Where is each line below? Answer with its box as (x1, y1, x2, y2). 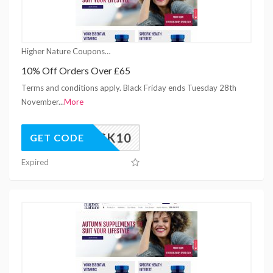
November (21, 96, 58, 107)
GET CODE (30, 131, 84, 143)
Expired (21, 157, 49, 167)
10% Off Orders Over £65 (21, 64, 130, 76)
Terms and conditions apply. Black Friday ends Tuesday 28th (21, 82, 236, 93)
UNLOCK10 (62, 130, 132, 145)
